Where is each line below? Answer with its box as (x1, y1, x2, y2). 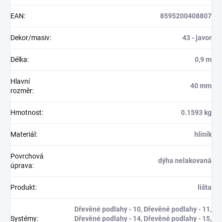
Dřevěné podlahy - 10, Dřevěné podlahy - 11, (74, 205, 212, 214)
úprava (10, 162, 32, 170)
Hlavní (10, 77, 30, 86)
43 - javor (182, 34, 212, 42)
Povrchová (10, 152, 44, 161)
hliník (194, 130, 212, 139)
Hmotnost (10, 109, 42, 117)
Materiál (10, 130, 36, 139)
